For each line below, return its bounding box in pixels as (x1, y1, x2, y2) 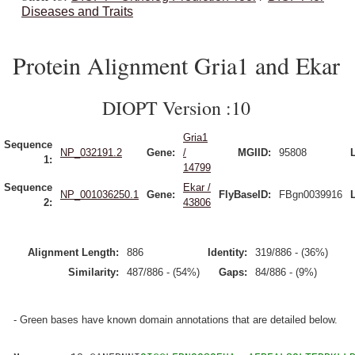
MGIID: (238, 147, 271, 158)
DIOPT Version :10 (102, 95, 250, 120)
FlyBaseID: (219, 189, 271, 200)
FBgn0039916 (279, 189, 342, 200)
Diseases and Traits (21, 5, 133, 18)
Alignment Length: (27, 246, 119, 258)
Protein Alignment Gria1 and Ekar (13, 49, 340, 81)
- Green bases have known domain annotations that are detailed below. (13, 314, 338, 326)
